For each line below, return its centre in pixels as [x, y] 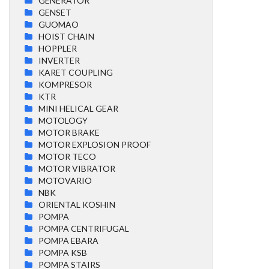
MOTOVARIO [65, 180]
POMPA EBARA [68, 240]
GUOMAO [59, 24]
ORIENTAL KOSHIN [77, 204]
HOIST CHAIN [66, 36]
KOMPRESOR [65, 84]
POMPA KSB [63, 252]
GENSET [55, 12]
